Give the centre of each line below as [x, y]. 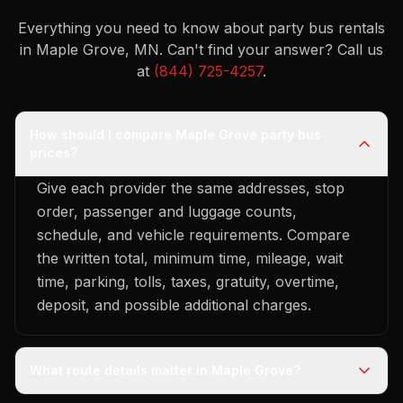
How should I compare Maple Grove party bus [175, 134]
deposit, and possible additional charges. [174, 305]
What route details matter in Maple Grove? [165, 370]
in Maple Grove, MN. [91, 49]
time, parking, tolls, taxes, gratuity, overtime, [188, 282]
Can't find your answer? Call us [275, 49]
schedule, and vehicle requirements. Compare [193, 235]
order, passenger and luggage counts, [167, 211]
